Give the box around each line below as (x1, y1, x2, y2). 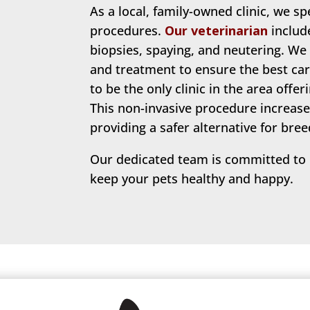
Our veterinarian (164, 22, 268, 39)
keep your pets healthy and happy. (89, 170, 293, 188)
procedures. (89, 22, 165, 39)
